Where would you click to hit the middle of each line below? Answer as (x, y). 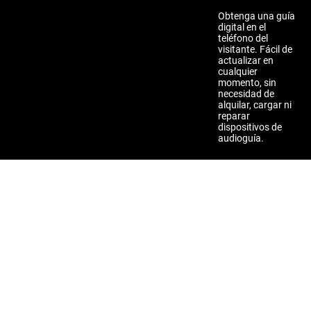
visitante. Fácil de (255, 49)
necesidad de (246, 94)
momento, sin (247, 83)
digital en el (242, 27)
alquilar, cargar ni (255, 105)
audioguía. (241, 138)
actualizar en (246, 60)
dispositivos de (250, 127)
